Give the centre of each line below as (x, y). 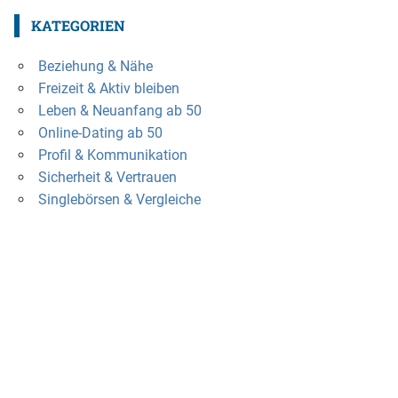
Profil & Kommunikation (112, 155)
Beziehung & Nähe (95, 66)
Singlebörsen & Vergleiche (119, 199)
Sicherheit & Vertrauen (107, 177)
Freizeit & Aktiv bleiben (108, 88)
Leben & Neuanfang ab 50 (119, 110)
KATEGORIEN (78, 25)
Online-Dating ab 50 (100, 132)
